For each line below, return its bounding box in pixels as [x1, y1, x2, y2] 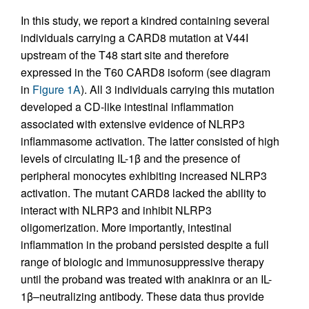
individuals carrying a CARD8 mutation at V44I [21, 29, 248, 46]
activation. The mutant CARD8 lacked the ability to [21, 184, 266, 201]
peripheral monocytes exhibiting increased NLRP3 [21, 167, 267, 183]
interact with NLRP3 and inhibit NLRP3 [21, 201, 212, 218]
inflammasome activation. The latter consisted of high [21, 132, 279, 149]
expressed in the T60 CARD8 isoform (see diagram [21, 63, 270, 80]
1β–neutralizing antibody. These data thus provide [21, 288, 264, 304]
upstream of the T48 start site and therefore [21, 46, 229, 63]
